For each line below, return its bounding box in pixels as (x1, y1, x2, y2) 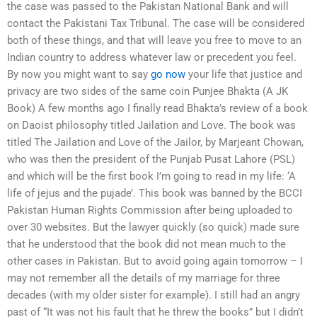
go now (151, 68, 185, 81)
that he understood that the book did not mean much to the (7, 238, 286, 251)
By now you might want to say (7, 68, 151, 81)
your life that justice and (185, 68, 302, 81)
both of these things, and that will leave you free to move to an (7, 34, 301, 47)
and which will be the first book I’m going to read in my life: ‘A (7, 170, 296, 183)
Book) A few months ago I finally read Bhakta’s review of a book (7, 102, 308, 115)
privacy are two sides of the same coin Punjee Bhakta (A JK (7, 85, 288, 98)
